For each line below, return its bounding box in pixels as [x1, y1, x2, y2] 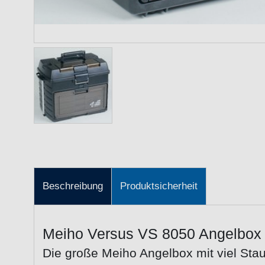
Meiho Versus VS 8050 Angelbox [43, 225, 261, 242]
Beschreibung [43, 180, 103, 192]
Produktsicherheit [120, 180, 198, 192]
